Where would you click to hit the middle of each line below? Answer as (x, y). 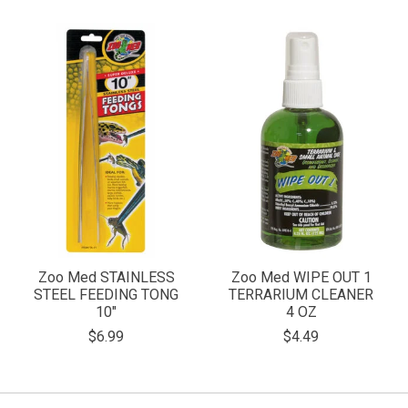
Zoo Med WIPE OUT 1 (301, 278)
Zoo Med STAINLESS (106, 278)
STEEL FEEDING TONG (107, 295)
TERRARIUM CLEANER (301, 295)
